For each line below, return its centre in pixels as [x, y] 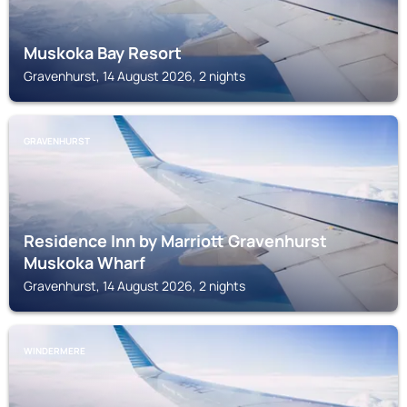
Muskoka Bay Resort [103, 53]
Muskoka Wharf [84, 263]
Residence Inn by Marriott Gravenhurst [175, 241]
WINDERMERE [55, 351]
